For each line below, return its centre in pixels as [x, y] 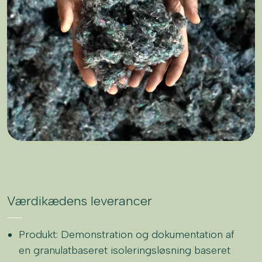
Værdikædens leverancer [80, 201]
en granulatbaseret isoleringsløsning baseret [125, 250]
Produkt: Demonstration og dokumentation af [127, 234]
